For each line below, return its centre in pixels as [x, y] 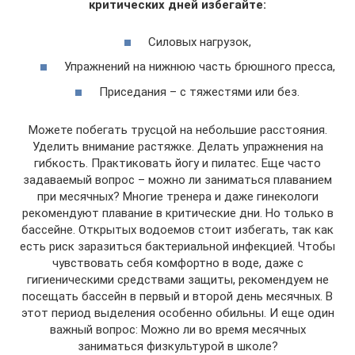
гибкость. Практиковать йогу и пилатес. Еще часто [177, 163]
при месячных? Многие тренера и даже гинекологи [177, 196]
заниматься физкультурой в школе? [177, 346]
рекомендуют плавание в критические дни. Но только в [177, 213]
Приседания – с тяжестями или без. [199, 92]
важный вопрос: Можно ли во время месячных [177, 329]
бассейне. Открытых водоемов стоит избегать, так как [177, 229]
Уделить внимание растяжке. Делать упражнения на [177, 146]
